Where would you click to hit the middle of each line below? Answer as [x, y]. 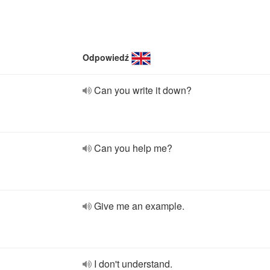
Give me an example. [139, 206]
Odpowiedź [106, 57]
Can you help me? [133, 148]
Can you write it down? [143, 90]
